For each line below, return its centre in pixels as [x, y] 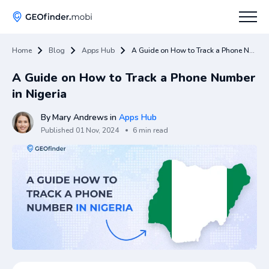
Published [57, 130]
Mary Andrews [80, 117]
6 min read [150, 130]
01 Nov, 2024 [97, 130]
